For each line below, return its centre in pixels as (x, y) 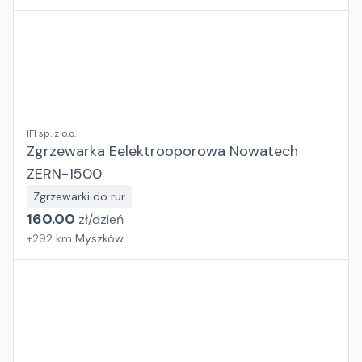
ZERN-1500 (64, 174)
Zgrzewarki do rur (79, 196)
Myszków (99, 238)
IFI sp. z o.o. (51, 133)
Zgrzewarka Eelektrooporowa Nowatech (162, 151)
